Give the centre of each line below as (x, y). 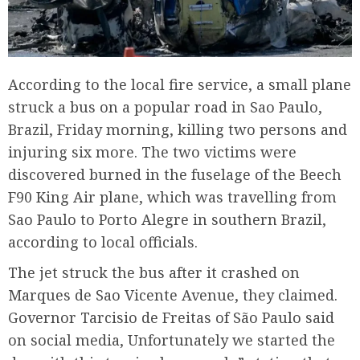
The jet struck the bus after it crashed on (154, 273)
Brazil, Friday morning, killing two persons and (178, 130)
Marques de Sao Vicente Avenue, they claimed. (173, 295)
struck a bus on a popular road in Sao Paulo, (165, 107)
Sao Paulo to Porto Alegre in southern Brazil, (167, 220)
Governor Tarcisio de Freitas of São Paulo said (171, 318)
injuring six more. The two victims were (152, 152)
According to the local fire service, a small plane (180, 85)
